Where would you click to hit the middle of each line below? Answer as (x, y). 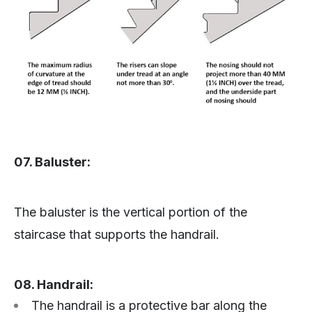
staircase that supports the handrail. (117, 235)
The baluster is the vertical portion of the (131, 212)
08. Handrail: (54, 285)
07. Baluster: (52, 162)
